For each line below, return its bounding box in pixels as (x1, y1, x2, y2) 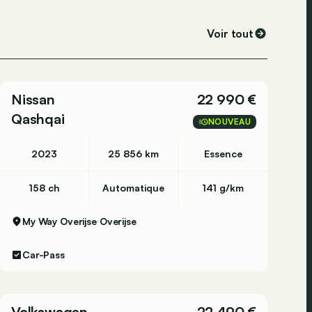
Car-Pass (22, 249, 65, 260)
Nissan (11, 91, 55, 108)
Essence (203, 148, 242, 159)
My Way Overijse (22, 215, 97, 227)
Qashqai (11, 110, 65, 127)
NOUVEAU (208, 116, 251, 127)
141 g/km (202, 182, 244, 194)
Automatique (102, 182, 165, 194)
